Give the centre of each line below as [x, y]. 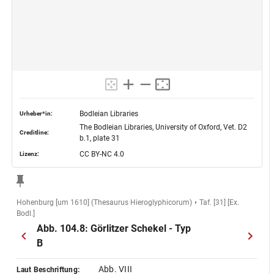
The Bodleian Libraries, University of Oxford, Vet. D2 [163, 127]
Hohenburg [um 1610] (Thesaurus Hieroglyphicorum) [104, 202]
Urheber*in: [36, 113]
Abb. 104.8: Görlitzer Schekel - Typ [113, 228]
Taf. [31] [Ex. [219, 202]
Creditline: [34, 132]
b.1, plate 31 [99, 138]
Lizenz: [29, 154]
